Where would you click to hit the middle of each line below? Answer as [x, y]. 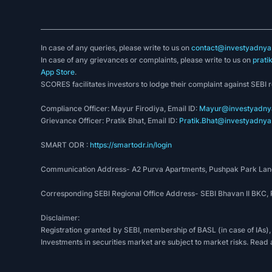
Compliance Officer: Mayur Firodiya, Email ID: [120, 109]
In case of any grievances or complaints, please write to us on [147, 60]
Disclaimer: [60, 218]
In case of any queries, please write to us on [116, 48]
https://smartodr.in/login [131, 145]
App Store [58, 72]
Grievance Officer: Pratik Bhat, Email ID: [110, 121]
